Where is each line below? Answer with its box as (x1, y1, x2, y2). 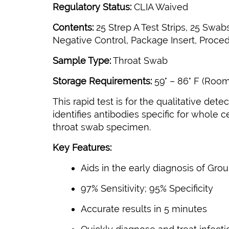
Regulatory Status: (53, 2, 131, 13)
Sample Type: (53, 55, 111, 66)
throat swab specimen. (53, 122, 151, 133)
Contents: (53, 22, 96, 33)
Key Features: (53, 142, 111, 153)
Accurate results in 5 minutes (81, 203, 207, 215)
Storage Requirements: (53, 76, 152, 87)
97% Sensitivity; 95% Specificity (81, 183, 213, 194)
